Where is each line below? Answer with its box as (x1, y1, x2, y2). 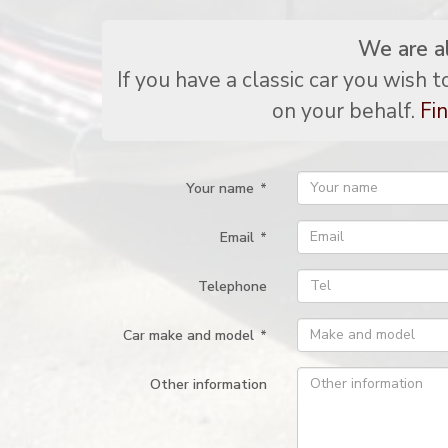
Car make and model (123, 325, 255, 345)
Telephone (198, 276, 267, 296)
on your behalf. (272, 96, 420, 125)
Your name (186, 178, 255, 198)
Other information (150, 374, 267, 394)
